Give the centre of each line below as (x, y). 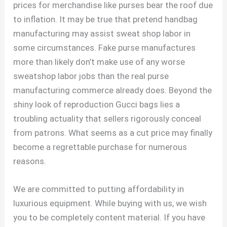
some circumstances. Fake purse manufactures (105, 47)
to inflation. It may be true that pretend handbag (106, 19)
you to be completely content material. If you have (109, 217)
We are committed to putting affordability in (99, 189)
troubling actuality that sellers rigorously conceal (107, 118)
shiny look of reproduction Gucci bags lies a (97, 104)
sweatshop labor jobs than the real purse (91, 76)
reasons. (30, 161)
